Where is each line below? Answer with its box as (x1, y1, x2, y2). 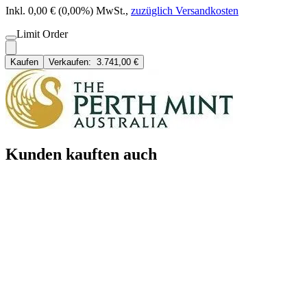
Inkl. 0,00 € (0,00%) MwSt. (5, 5, 125, 17)
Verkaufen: (49, 57, 97, 68)
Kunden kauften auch (5, 145, 157, 163)
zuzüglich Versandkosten (131, 5, 238, 17)
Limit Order (16, 28, 68, 40)
